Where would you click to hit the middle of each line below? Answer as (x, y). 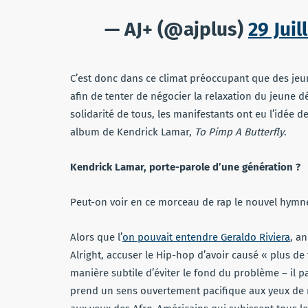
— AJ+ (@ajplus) (176, 30)
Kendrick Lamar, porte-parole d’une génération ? (185, 167)
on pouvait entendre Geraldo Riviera (206, 238)
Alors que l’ (96, 238)
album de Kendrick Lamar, (132, 132)
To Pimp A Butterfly (239, 132)
